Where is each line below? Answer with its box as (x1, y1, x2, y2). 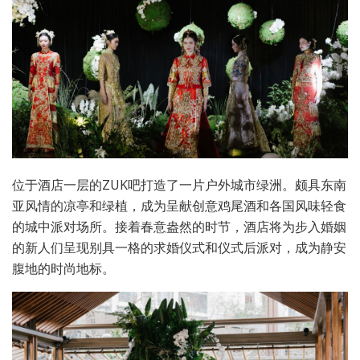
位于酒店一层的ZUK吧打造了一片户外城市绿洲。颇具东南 (12, 176, 346, 194)
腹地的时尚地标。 (12, 260, 115, 278)
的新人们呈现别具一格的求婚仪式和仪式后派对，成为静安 (12, 239, 346, 257)
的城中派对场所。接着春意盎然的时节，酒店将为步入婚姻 (12, 218, 346, 236)
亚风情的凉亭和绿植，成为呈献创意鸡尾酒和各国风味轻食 (12, 197, 346, 215)
